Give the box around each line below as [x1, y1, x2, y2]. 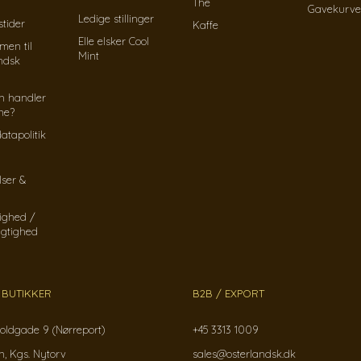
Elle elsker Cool [77, 34, 149, 48]
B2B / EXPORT [192, 286, 264, 300]
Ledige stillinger [77, 11, 154, 25]
